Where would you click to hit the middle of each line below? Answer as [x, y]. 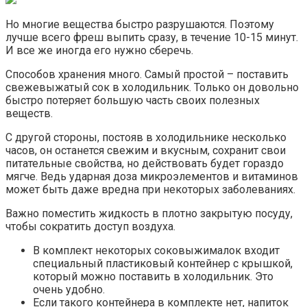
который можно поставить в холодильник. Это [153, 277]
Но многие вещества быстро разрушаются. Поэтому [140, 25]
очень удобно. [69, 290]
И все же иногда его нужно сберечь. [99, 51]
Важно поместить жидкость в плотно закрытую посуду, [149, 214]
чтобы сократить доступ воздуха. [90, 227]
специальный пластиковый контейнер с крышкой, [163, 264]
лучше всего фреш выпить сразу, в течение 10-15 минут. [152, 38]
